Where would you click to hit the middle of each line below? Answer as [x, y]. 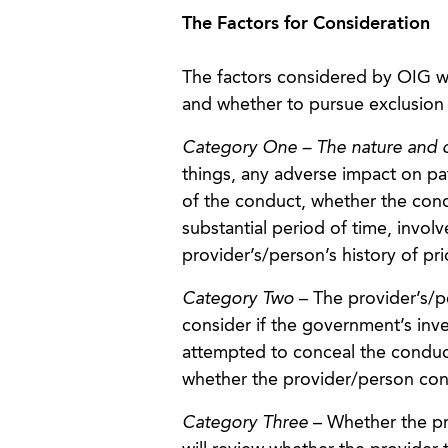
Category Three [244, 423]
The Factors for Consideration [305, 24]
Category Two [237, 299]
